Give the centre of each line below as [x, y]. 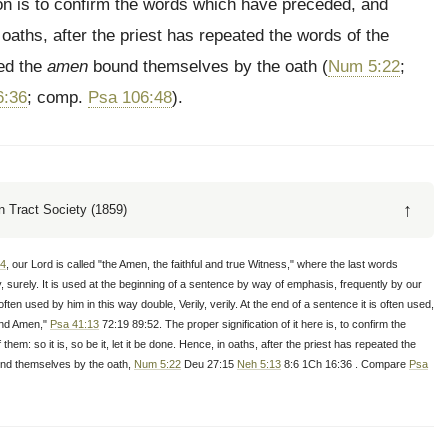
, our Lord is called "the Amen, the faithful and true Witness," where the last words [202, 264]
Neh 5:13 [259, 364]
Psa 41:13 [74, 324]
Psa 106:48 [130, 97]
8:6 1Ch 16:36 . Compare [345, 364]
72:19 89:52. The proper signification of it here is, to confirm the [252, 324]
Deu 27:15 [209, 364]
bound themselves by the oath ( [208, 66]
